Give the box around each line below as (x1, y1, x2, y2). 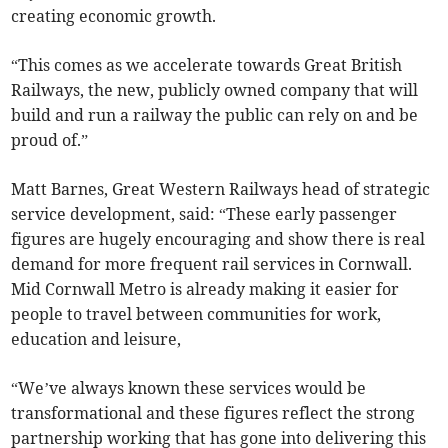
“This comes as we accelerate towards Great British (11, 55, 403, 76)
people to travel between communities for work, (11, 304, 382, 325)
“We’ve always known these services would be (11, 378, 367, 399)
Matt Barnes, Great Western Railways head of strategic (11, 179, 431, 200)
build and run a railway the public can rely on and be (11, 105, 419, 126)
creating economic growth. (11, 6, 217, 27)
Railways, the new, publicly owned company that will (11, 80, 419, 101)
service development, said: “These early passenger (11, 204, 398, 225)
